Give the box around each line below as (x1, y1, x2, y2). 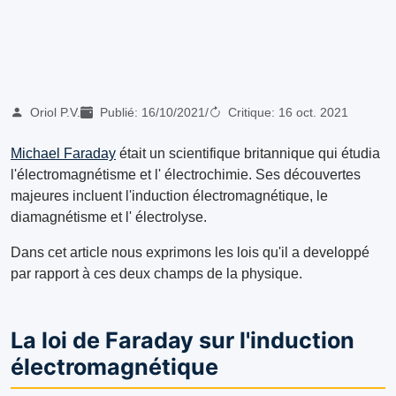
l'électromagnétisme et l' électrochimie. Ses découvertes (11, 167, 361, 183)
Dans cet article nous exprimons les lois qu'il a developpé (11, 245, 369, 261)
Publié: (96, 105, 141, 120)
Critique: (225, 105, 278, 120)
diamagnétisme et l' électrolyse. (11, 209, 207, 225)
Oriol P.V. (27, 105, 80, 120)
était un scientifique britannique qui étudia (116, 146, 380, 162)
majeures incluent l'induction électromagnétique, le (11, 188, 328, 204)
